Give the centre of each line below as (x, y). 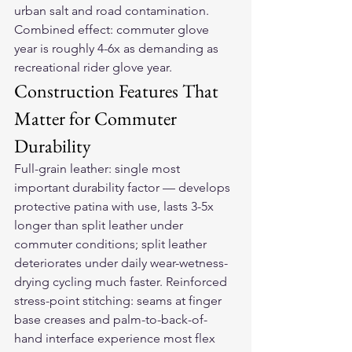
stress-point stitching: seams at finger (119, 301)
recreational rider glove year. (93, 67)
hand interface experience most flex (116, 338)
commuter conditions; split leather (112, 244)
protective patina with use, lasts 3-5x (115, 206)
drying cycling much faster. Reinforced (122, 282)
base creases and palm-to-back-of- (111, 319)
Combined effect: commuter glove (113, 29)
